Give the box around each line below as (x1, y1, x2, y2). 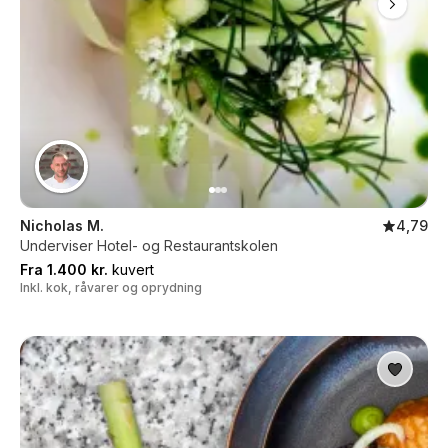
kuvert (108, 261, 154, 278)
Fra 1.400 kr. (20, 261, 108, 278)
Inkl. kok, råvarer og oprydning (20, 280, 202, 295)
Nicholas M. (20, 217, 104, 234)
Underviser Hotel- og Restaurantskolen (20, 237, 278, 254)
